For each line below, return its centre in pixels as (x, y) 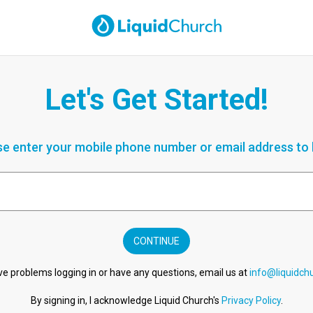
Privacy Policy (251, 300)
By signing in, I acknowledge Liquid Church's (126, 300)
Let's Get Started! (156, 100)
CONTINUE (156, 241)
